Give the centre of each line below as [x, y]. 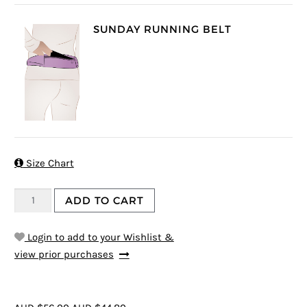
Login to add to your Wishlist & [99, 237]
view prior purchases [64, 254]
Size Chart [48, 163]
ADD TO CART [105, 201]
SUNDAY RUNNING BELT [162, 29]
